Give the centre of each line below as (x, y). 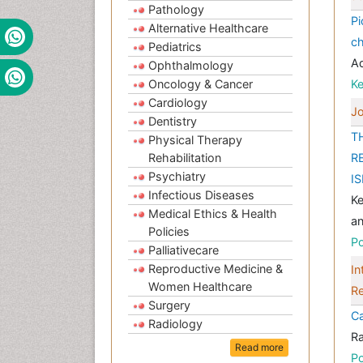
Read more (259, 348)
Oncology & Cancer (201, 84)
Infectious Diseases (201, 195)
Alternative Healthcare (208, 28)
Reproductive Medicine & (216, 269)
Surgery (169, 305)
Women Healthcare (200, 287)
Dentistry (173, 122)
